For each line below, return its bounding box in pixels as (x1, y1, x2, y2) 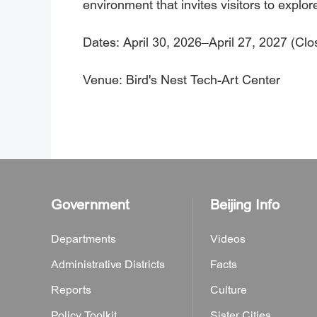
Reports (51, 283, 91, 297)
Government (51, 196, 129, 214)
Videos (210, 232, 246, 246)
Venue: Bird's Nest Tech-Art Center (83, 72, 280, 88)
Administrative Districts (51, 258, 165, 272)
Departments (51, 232, 116, 246)
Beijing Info (210, 196, 279, 214)
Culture (210, 283, 247, 297)
